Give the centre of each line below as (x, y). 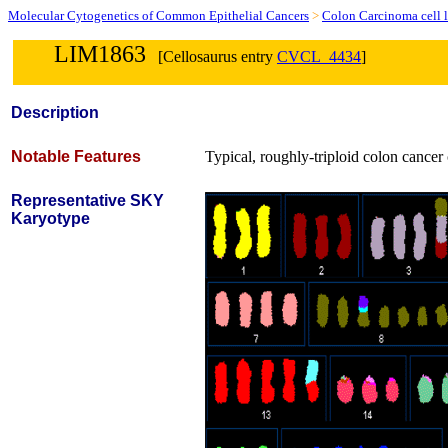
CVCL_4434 (319, 56)
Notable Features (76, 156)
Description (55, 112)
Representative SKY (87, 200)
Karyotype (50, 218)
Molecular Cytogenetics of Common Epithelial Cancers (158, 15)
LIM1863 (100, 54)
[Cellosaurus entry (211, 56)
